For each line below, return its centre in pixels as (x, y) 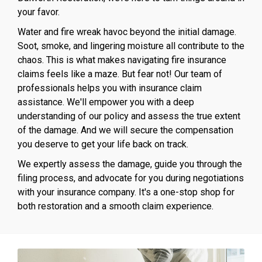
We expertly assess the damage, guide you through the (130, 164)
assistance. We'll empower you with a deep (106, 102)
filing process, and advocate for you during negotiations (131, 178)
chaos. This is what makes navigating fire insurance (122, 60)
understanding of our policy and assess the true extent (129, 116)
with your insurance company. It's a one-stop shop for (126, 192)
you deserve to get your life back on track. (103, 144)
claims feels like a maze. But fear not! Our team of (120, 74)
